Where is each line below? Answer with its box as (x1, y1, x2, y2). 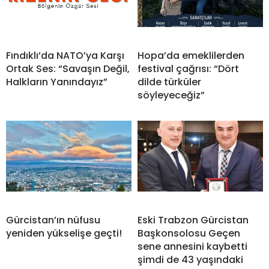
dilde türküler (138, 75, 201, 89)
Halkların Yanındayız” (6, 75, 107, 89)
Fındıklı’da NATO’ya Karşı (6, 49, 124, 63)
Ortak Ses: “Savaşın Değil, (6, 62, 130, 76)
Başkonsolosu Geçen (138, 226, 240, 241)
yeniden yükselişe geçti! (6, 226, 122, 241)
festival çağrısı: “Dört (138, 62, 239, 76)
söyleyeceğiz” (138, 88, 205, 103)
